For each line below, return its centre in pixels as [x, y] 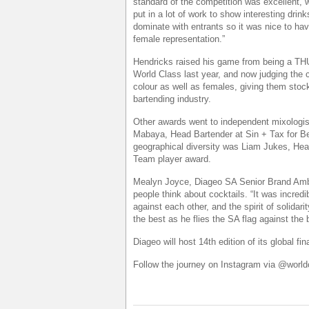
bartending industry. [172, 99]
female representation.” [179, 39]
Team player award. [172, 159]
